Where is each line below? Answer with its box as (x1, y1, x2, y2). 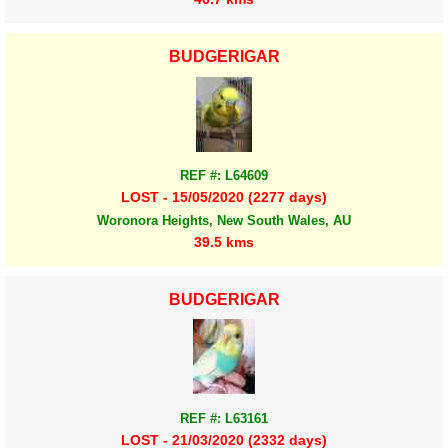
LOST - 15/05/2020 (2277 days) (121, 189, 327, 206)
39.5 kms (194, 233, 254, 250)
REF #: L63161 (180, 410, 268, 426)
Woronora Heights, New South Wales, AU (97, 212, 351, 228)
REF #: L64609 (180, 168, 268, 184)
